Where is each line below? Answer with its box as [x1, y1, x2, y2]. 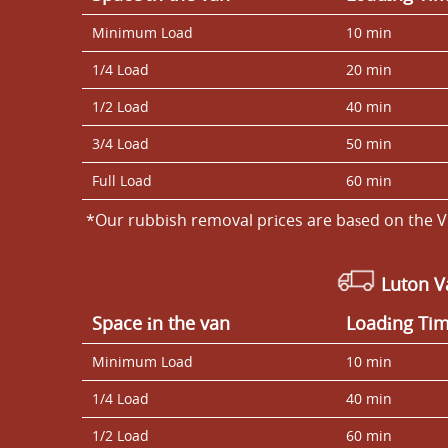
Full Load [92, 170, 152, 190]
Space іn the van [92, 310, 230, 335]
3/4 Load [92, 133, 149, 153]
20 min [346, 59, 392, 79]
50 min [346, 133, 392, 153]
